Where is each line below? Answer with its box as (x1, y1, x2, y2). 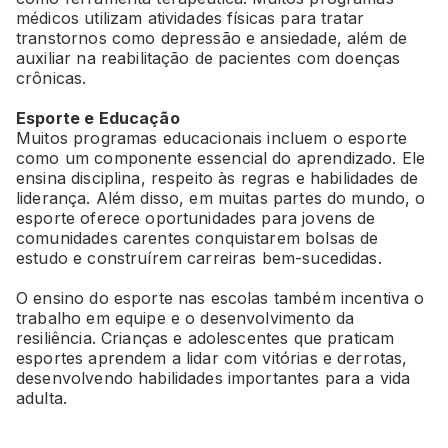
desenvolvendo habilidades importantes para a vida (16, 367, 411, 388)
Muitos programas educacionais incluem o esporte (16, 127, 408, 148)
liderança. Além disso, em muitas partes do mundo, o (16, 187, 426, 208)
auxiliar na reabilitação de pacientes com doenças (16, 47, 401, 68)
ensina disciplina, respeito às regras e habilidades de (16, 167, 419, 188)
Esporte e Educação (16, 107, 180, 128)
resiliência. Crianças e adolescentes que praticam (16, 327, 395, 348)
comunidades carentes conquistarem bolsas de (16, 227, 379, 248)
